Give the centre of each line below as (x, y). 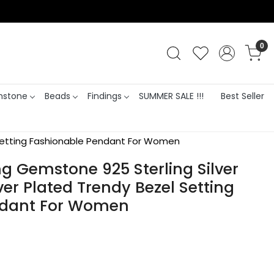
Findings (104, 96)
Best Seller (242, 96)
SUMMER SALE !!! (171, 96)
